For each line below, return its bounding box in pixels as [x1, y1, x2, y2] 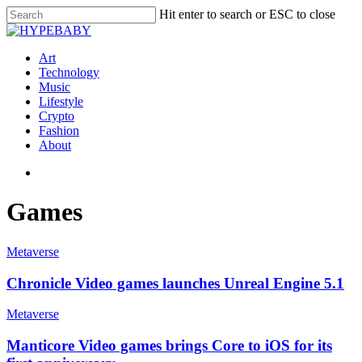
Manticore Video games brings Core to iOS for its [6, 337, 332, 355]
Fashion [39, 124, 79, 137]
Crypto [39, 109, 74, 123]
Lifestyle [39, 95, 83, 108]
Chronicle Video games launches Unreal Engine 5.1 [6, 274, 344, 292]
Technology [39, 65, 99, 79]
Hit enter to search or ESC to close [159, 7, 335, 21]
